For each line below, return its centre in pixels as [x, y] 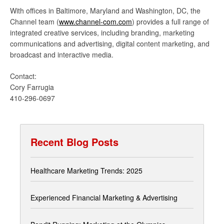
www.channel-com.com [95, 21]
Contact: [23, 76]
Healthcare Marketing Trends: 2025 [86, 170]
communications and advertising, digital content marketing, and [110, 43]
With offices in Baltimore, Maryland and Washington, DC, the [105, 10]
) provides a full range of [170, 21]
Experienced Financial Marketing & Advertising [104, 197]
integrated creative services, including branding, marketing [102, 32]
